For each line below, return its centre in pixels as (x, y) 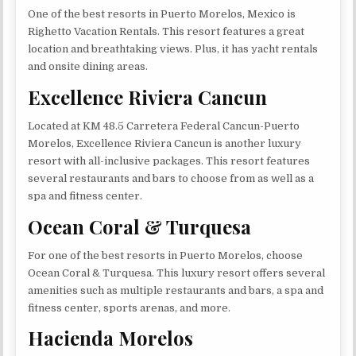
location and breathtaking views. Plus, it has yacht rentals (173, 49)
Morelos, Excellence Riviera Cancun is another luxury (165, 144)
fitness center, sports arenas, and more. (130, 308)
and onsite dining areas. (88, 67)
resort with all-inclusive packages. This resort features (169, 161)
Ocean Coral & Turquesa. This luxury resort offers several (177, 273)
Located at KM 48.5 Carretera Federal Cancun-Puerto (164, 126)
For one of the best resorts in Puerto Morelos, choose (166, 255)
